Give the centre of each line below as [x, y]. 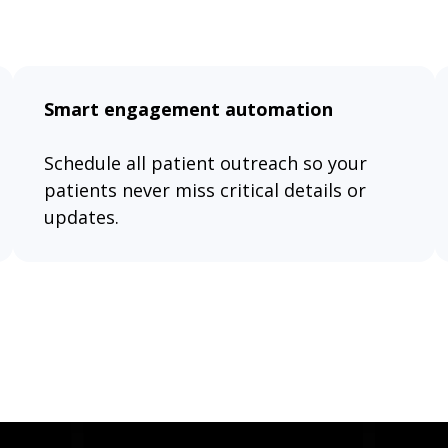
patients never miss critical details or [204, 190]
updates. [81, 217]
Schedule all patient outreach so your [205, 163]
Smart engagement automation [188, 109]
